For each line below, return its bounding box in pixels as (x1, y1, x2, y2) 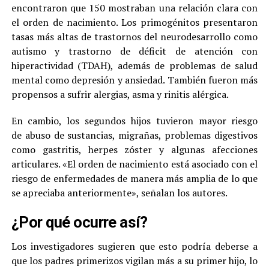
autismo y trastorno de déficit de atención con (11, 44, 258, 58)
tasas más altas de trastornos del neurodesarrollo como (11, 30, 258, 44)
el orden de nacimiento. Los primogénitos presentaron (11, 16, 258, 29)
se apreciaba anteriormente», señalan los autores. (11, 186, 228, 200)
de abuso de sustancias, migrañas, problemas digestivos (11, 128, 258, 142)
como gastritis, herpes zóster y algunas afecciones (11, 143, 258, 157)
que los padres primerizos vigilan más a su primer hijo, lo (11, 254, 258, 268)
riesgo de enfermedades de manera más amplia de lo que (11, 172, 258, 186)
